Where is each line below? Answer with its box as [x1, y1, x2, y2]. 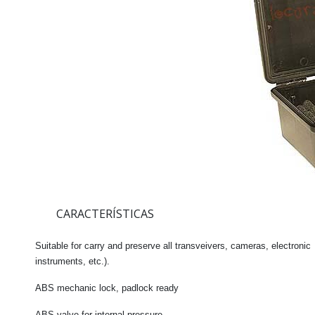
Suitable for [35, 240, 82, 252]
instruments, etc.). [35, 256, 110, 267]
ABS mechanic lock [35, 283, 116, 294]
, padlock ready [116, 283, 179, 294]
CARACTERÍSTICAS [56, 206, 154, 222]
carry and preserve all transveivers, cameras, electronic [82, 240, 311, 252]
